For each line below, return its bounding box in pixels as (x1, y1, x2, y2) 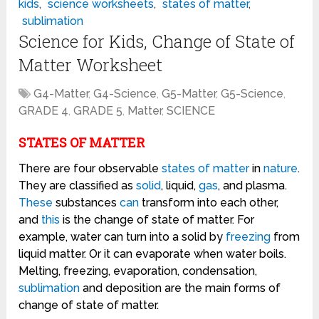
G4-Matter (33, 87, 89, 101)
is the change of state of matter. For (60, 213, 255, 227)
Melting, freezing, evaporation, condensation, (19, 264, 258, 278)
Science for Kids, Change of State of (19, 30, 296, 53)
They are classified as (19, 179, 137, 193)
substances (53, 196, 120, 210)
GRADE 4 (19, 104, 69, 118)
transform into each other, (139, 196, 279, 210)
